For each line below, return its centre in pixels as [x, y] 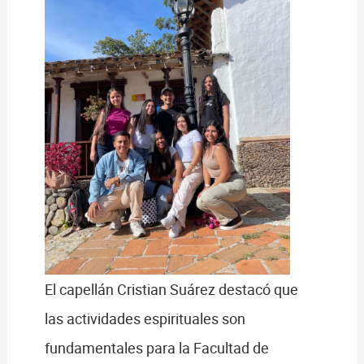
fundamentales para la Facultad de [156, 347]
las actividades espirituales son [145, 318]
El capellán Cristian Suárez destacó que [171, 289]
